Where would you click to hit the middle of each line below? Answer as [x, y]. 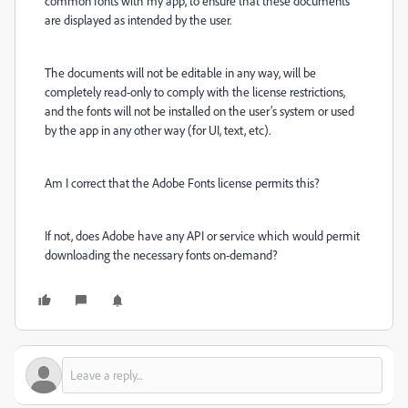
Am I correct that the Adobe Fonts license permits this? [182, 183]
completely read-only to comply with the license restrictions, [195, 92]
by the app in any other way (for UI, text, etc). [159, 130]
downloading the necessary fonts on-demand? [161, 255]
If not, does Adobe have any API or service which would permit [202, 235]
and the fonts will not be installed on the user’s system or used [199, 111]
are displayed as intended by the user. [138, 20]
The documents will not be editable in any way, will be [180, 72]
